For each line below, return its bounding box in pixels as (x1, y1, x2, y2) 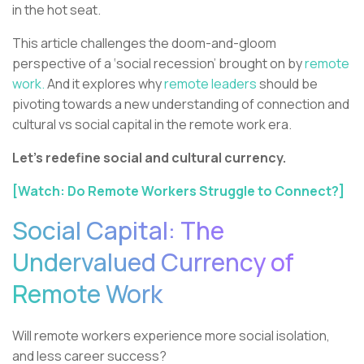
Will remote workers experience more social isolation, (12, 327, 330, 345)
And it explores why (45, 75, 164, 93)
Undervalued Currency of (12, 245, 294, 279)
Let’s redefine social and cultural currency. (12, 149, 288, 167)
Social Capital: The (12, 214, 224, 248)
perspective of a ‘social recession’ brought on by (12, 54, 305, 73)
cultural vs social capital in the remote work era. (12, 115, 297, 134)
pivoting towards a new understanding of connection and (12, 95, 349, 114)
